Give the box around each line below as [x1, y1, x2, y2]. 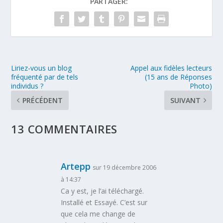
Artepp [61, 160, 91, 172]
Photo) [189, 81, 212, 91]
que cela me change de [61, 209, 136, 219]
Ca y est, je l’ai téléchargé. [61, 186, 144, 196]
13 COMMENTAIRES [11, 121, 117, 136]
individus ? [11, 81, 44, 91]
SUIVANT [170, 95, 201, 105]
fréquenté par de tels [11, 72, 79, 82]
